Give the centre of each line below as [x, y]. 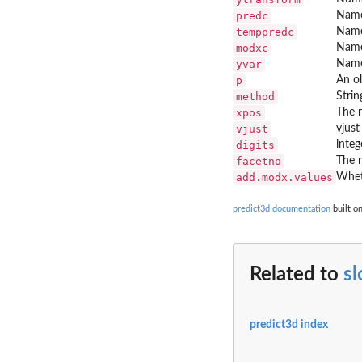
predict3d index [289, 324]
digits [255, 145]
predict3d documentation [282, 208]
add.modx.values [284, 177]
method [255, 96]
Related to [297, 275]
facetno [259, 161]
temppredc [265, 32]
